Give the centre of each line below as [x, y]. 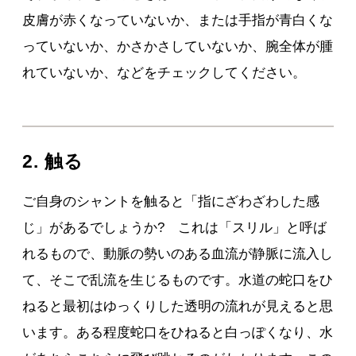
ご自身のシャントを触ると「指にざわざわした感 [171, 202]
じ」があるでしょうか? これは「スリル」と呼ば [175, 228]
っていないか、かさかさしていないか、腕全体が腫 [178, 47]
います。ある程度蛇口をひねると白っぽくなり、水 [178, 333]
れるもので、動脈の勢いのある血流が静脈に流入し [178, 254]
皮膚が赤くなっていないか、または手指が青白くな [178, 21]
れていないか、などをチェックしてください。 [164, 73]
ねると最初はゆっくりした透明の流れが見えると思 [178, 307]
